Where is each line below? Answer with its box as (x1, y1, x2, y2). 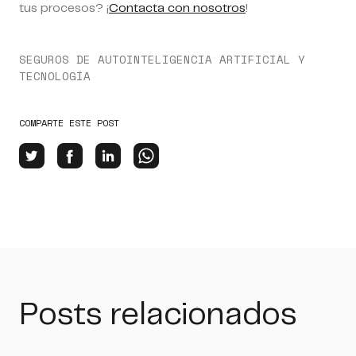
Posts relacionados (19, 300, 297, 331)
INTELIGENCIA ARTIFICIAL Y (126, 50, 305, 68)
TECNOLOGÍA (19, 67, 91, 84)
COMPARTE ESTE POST (19, 115, 119, 130)
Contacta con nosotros (109, 2, 246, 14)
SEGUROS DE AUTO (19, 50, 126, 68)
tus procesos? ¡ (19, 2, 109, 14)
